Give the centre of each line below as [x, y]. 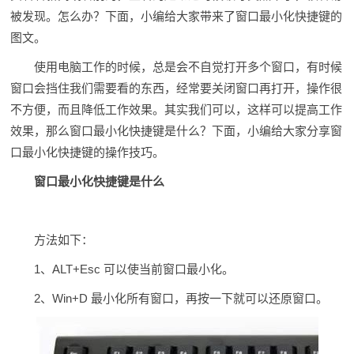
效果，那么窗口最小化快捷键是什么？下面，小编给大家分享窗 [177, 131]
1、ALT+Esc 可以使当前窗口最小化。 [134, 269]
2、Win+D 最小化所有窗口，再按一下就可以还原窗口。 [181, 298]
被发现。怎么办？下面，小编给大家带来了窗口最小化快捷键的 [177, 16]
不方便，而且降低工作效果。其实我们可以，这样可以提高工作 [177, 109]
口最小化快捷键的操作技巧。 [88, 152]
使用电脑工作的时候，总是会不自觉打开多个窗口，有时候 [188, 67]
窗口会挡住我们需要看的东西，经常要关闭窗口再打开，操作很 [177, 88]
